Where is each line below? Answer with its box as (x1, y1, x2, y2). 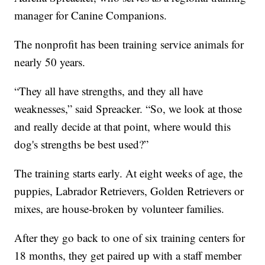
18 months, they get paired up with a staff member (14, 247, 242, 263)
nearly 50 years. (14, 54, 86, 69)
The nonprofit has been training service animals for (14, 36, 244, 51)
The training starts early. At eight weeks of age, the (14, 165, 243, 180)
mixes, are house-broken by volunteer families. (14, 201, 225, 216)
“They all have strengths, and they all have (14, 83, 203, 98)
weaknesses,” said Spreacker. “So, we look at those (14, 101, 243, 116)
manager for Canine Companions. (14, 7, 167, 22)
